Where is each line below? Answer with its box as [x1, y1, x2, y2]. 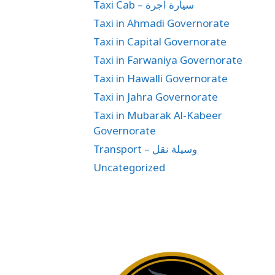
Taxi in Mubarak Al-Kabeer [93, 108, 222, 122]
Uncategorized [93, 160, 165, 174]
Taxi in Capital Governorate [93, 34, 227, 48]
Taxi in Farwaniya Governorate [93, 53, 242, 67]
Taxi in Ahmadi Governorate [93, 16, 230, 30]
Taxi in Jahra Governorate [93, 90, 218, 104]
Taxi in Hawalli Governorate [93, 71, 228, 85]
